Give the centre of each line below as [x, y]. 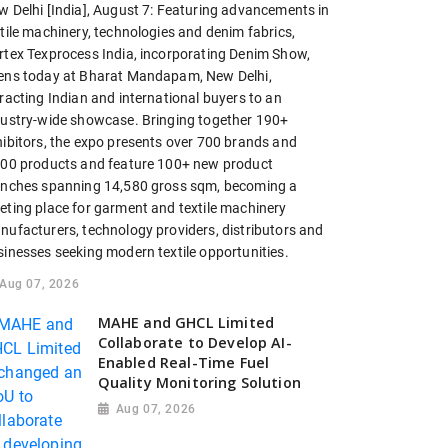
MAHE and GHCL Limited [186, 322]
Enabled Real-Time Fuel [183, 362]
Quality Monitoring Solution [199, 382]
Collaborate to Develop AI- [194, 342]
